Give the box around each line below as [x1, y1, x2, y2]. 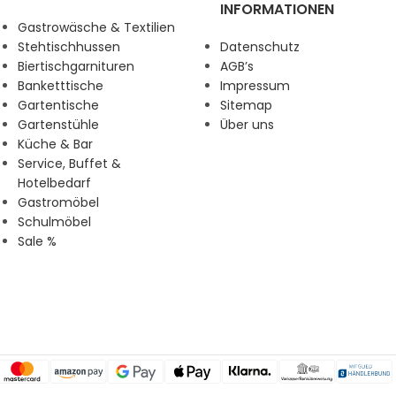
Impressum [220, 77, 290, 95]
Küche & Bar [18, 135, 93, 153]
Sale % [18, 232, 57, 250]
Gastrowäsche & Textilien [18, 19, 175, 36]
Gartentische [18, 96, 99, 114]
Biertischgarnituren [18, 57, 134, 75]
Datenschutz [220, 38, 300, 56]
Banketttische [18, 77, 103, 95]
